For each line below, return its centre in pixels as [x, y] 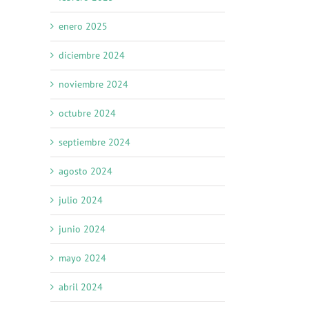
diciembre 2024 [92, 56]
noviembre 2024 [93, 84]
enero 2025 [83, 27]
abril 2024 [81, 287]
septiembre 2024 [94, 142]
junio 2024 [82, 229]
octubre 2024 [87, 113]
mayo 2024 [82, 258]
